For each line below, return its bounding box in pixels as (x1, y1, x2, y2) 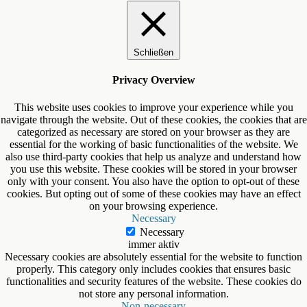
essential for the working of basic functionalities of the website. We (9, 138, 298, 150)
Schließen (134, 47, 173, 58)
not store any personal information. (78, 287, 229, 299)
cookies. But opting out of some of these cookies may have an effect (6, 187, 301, 199)
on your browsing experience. (89, 199, 218, 212)
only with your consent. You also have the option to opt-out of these (8, 175, 299, 187)
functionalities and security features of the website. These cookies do (5, 275, 302, 287)
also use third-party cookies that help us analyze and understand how (5, 150, 302, 162)
